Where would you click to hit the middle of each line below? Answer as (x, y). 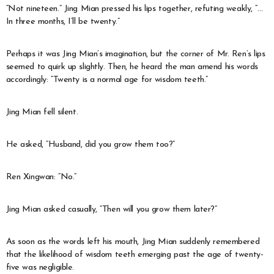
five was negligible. (40, 267)
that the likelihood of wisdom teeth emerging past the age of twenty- (135, 254)
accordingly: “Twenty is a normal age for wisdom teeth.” (107, 80)
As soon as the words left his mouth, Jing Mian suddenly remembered (133, 242)
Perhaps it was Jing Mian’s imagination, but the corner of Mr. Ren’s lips (135, 54)
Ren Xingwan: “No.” (41, 177)
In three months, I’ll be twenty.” (63, 21)
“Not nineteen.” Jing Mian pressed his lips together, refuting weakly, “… (134, 9)
